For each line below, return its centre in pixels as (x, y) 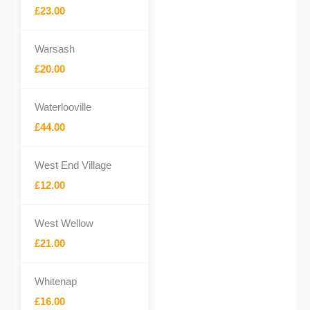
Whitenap (56, 281)
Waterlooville (63, 107)
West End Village (73, 165)
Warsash (55, 49)
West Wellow (64, 223)
